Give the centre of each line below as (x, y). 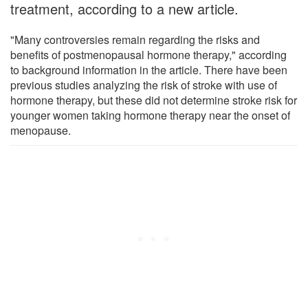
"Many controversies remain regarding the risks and (135, 39)
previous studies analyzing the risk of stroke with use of (144, 85)
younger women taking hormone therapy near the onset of (150, 115)
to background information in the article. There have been (149, 69)
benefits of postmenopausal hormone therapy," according (148, 54)
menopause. (41, 130)
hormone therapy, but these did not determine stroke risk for (154, 100)
